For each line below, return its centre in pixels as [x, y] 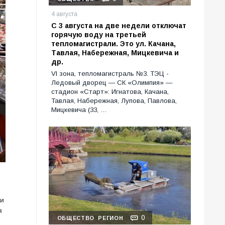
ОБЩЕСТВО [76, 218]
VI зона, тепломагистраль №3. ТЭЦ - [110, 74]
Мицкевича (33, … [79, 110]
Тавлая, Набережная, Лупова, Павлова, [114, 101]
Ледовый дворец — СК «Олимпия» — [112, 83]
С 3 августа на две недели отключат [119, 26]
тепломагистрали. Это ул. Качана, [114, 44]
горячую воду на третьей [99, 35]
